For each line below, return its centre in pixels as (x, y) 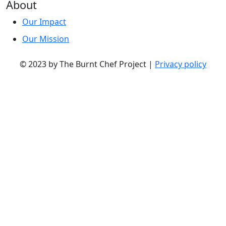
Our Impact (44, 22)
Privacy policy (181, 64)
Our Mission (46, 39)
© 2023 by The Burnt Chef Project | (87, 64)
